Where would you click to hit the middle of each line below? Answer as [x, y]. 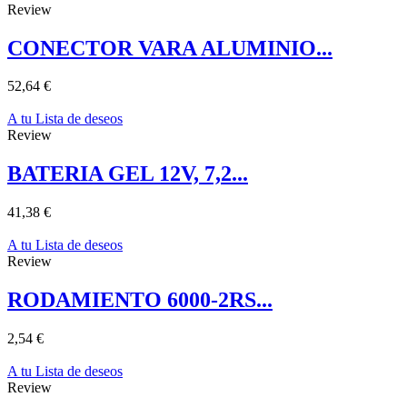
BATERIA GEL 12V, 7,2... [128, 174]
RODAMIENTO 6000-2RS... [140, 300]
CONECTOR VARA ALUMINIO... [170, 48]
